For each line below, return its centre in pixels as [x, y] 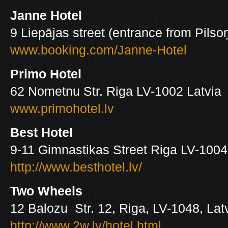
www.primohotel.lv [62, 108]
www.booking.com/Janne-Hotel [98, 50]
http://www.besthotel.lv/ [76, 167]
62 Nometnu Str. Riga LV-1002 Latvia [116, 91]
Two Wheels [46, 191]
